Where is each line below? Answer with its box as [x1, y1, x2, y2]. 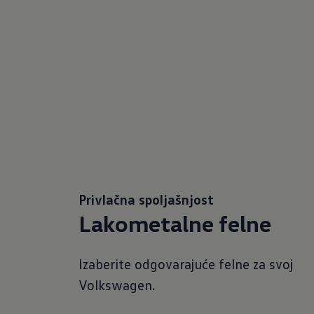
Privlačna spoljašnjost [78, 191, 214, 207]
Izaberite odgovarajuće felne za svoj [78, 255, 293, 272]
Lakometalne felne [78, 210, 271, 237]
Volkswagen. [78, 276, 155, 293]
